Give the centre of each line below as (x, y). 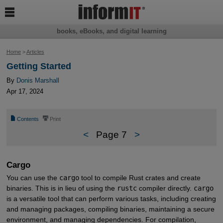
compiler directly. (165, 188)
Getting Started (39, 66)
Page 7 (111, 135)
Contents (28, 119)
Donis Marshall (38, 81)
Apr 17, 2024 (25, 92)
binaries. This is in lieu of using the (61, 188)
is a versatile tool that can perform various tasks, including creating (111, 199)
